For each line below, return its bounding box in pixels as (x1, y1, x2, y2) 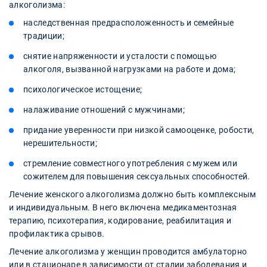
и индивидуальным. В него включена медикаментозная (9, 203, 237, 213)
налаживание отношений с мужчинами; (23, 105, 185, 115)
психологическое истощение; (23, 85, 142, 95)
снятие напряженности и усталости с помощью (23, 51, 217, 61)
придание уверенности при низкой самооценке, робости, (23, 125, 254, 135)
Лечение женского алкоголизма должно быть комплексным (9, 190, 256, 200)
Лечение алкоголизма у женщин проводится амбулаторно (9, 247, 247, 257)
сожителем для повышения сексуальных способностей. (23, 172, 250, 182)
